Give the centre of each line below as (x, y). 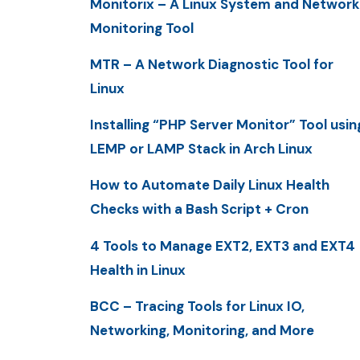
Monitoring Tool (142, 28)
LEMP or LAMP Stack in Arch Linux (201, 149)
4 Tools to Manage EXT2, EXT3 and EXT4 (223, 245)
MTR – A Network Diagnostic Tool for (212, 64)
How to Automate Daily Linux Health (210, 185)
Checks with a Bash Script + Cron (199, 209)
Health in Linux (138, 270)
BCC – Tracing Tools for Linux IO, (197, 306)
